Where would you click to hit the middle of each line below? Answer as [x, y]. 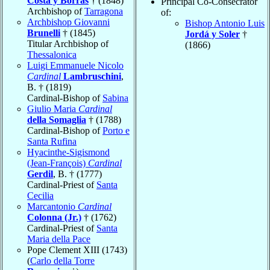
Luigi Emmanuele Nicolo [75, 65]
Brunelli [44, 33]
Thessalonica [52, 54]
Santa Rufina [52, 141]
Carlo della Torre [62, 260]
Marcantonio [52, 206]
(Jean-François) [58, 163]
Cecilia [40, 195]
